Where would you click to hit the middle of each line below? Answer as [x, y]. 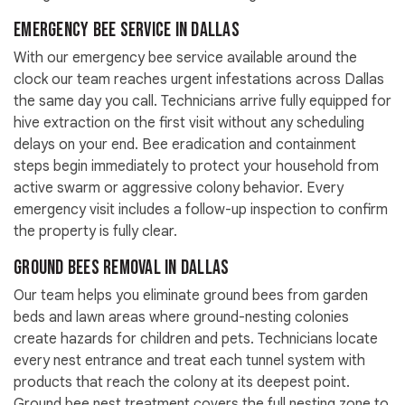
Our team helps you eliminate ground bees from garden [191, 296]
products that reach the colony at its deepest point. [182, 383]
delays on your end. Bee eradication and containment [185, 145]
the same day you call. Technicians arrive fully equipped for [202, 102]
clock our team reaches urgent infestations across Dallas [199, 80]
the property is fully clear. [95, 232]
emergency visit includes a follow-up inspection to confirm [201, 210]
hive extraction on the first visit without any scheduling [189, 123]
